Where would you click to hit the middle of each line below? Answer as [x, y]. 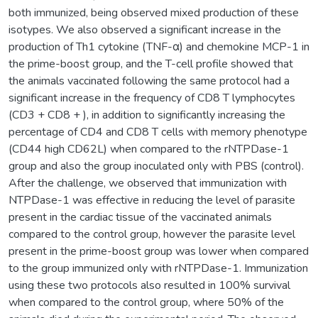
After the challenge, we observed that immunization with [148, 183]
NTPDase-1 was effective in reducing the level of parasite [152, 200]
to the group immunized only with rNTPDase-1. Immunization [158, 268]
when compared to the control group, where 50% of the [146, 302]
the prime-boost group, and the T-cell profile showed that [151, 64]
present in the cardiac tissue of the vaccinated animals [140, 217]
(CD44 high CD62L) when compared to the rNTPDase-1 [149, 149]
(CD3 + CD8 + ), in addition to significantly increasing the [147, 115]
